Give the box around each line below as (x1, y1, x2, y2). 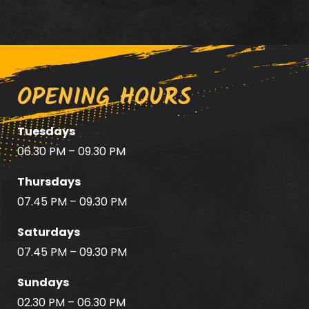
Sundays (17, 275, 69, 290)
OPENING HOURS (17, 79, 191, 117)
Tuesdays (17, 123, 75, 139)
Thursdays (17, 174, 81, 190)
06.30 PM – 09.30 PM (17, 143, 126, 159)
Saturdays (17, 224, 80, 240)
